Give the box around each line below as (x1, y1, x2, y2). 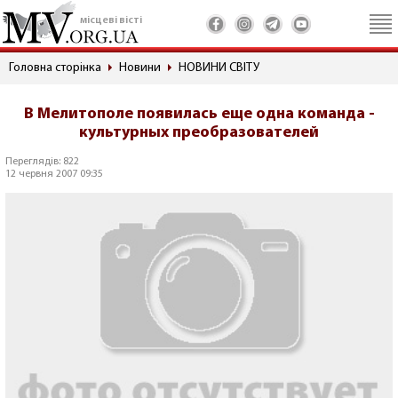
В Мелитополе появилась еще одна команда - (23, 106, 375, 123)
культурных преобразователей (79, 124, 319, 141)
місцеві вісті (80, 15, 142, 26)
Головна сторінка (9, 61, 101, 75)
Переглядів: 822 (5, 156, 79, 167)
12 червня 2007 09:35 (5, 169, 103, 179)
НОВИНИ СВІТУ (179, 61, 259, 75)
